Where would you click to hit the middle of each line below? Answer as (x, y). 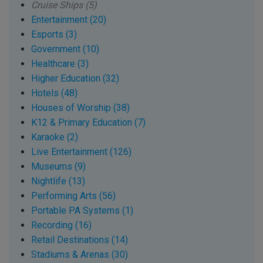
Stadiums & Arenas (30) (79, 255)
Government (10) (65, 49)
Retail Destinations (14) (79, 240)
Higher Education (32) (75, 79)
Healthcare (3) (60, 64)
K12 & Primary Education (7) (88, 123)
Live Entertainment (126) (81, 152)
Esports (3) (54, 35)
